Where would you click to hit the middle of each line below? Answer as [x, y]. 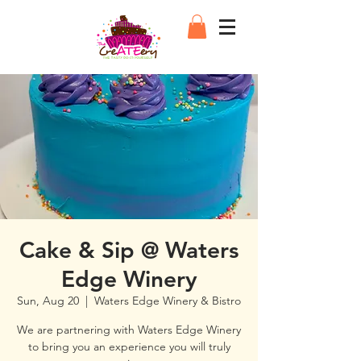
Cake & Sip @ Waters [129, 250]
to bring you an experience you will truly [129, 346]
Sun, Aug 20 [48, 301]
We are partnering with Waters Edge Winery [129, 330]
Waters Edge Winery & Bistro [168, 301]
